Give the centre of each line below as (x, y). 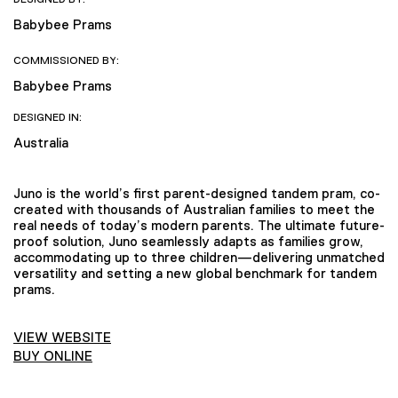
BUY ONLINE (53, 356)
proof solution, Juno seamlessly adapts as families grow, (188, 241)
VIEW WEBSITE (62, 338)
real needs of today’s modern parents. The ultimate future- (199, 225)
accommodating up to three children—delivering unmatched (199, 257)
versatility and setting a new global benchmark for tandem (195, 273)
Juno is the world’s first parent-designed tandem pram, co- (197, 193)
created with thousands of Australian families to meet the (194, 209)
